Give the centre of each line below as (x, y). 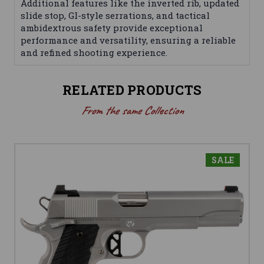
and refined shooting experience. (94, 53)
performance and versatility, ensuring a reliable (128, 40)
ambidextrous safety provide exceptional (112, 28)
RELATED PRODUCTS (132, 90)
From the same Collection (132, 111)
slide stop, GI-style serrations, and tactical (115, 16)
